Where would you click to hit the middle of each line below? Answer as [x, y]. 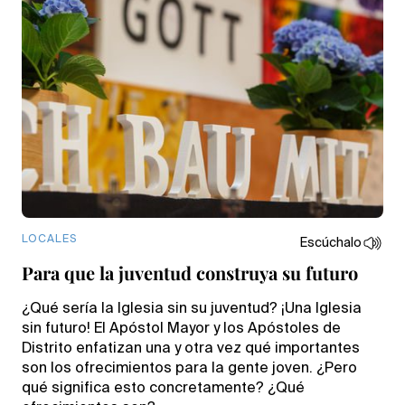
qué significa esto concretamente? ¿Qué [163, 388]
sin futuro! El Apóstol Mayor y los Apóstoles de [181, 329]
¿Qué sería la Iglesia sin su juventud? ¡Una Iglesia [192, 309]
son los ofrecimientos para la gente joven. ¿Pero [189, 368]
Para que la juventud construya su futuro [190, 272]
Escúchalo [331, 243]
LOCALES [49, 239]
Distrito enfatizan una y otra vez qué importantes [191, 348]
